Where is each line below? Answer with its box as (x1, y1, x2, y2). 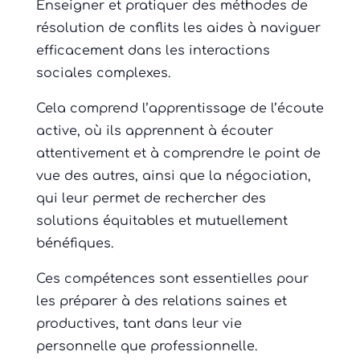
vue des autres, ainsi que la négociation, (35, 169, 311, 184)
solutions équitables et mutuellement (35, 214, 288, 229)
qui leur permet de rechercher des (35, 191, 266, 207)
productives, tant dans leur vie (35, 317, 242, 332)
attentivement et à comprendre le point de (35, 146, 321, 162)
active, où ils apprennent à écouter (35, 124, 273, 139)
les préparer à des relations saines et (35, 294, 287, 309)
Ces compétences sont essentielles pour (35, 272, 309, 287)
